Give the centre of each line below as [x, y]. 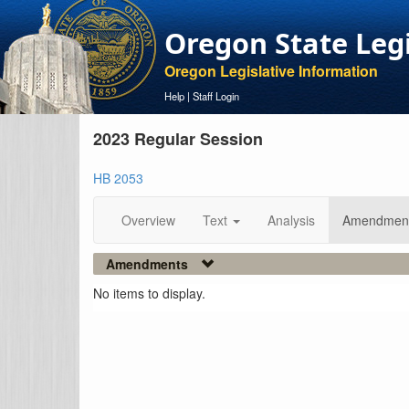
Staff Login [216, 96]
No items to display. [149, 293]
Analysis [291, 220]
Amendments [147, 264]
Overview [148, 220]
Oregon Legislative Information [271, 71]
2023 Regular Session [178, 139]
